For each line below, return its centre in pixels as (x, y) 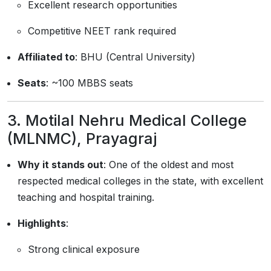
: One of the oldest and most (168, 165)
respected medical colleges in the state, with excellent (140, 181)
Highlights (42, 223)
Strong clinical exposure (84, 249)
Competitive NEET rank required (102, 31)
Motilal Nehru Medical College (136, 120)
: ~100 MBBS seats (90, 83)
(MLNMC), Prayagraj (82, 139)
